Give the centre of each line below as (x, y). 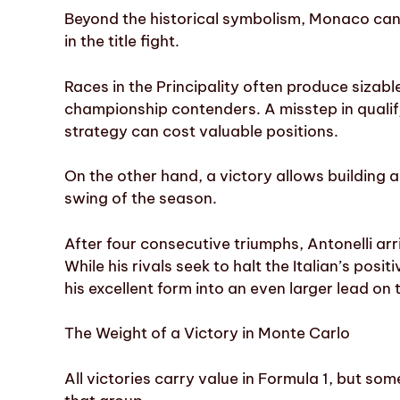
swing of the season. (141, 199)
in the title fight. (122, 42)
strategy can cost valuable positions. (201, 131)
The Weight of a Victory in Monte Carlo (207, 333)
